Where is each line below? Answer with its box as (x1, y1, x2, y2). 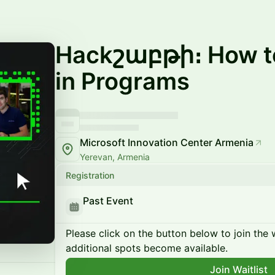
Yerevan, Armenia (80, 152, 150, 162)
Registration (66, 170, 114, 180)
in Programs (55, 67, 190, 95)
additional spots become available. (66, 242, 228, 254)
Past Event (83, 195, 133, 207)
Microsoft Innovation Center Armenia (80, 136, 254, 149)
